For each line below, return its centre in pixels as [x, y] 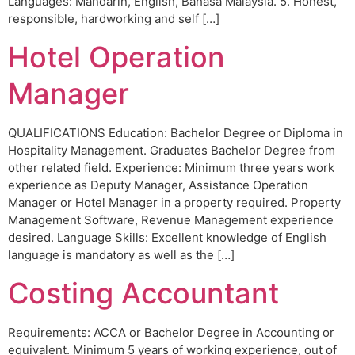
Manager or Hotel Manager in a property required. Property [174, 203]
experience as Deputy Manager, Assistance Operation [158, 185]
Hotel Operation [116, 57]
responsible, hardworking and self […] [114, 18]
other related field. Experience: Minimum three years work [171, 168]
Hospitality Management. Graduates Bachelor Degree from [172, 151]
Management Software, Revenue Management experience [171, 220]
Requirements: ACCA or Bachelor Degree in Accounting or [171, 333]
